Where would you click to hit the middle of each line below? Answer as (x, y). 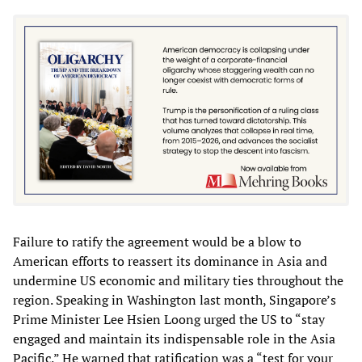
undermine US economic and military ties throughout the (178, 281)
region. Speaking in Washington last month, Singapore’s (175, 300)
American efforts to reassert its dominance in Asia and (170, 261)
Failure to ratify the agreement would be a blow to (157, 242)
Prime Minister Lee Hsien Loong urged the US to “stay (169, 320)
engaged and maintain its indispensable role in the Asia (174, 339)
